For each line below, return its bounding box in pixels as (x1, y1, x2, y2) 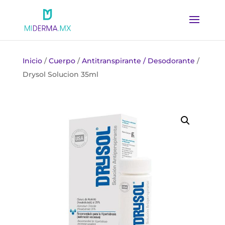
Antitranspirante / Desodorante (81, 56, 195, 65)
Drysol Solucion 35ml (22, 70, 98, 79)
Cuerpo (48, 56, 75, 65)
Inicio (22, 56, 42, 65)
